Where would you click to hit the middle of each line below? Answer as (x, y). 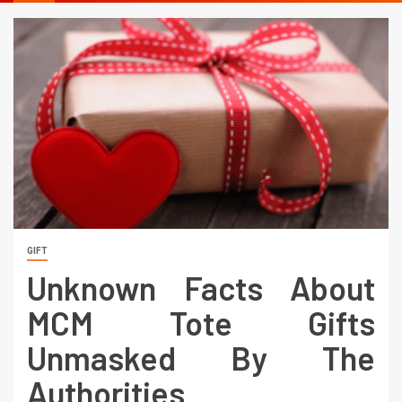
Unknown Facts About (201, 287)
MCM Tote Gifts (201, 322)
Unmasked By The (201, 357)
